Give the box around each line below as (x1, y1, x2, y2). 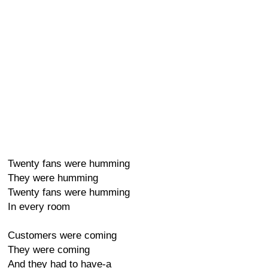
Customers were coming (8, 230, 117, 241)
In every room (8, 201, 70, 212)
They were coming (8, 244, 90, 255)
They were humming (8, 172, 98, 184)
